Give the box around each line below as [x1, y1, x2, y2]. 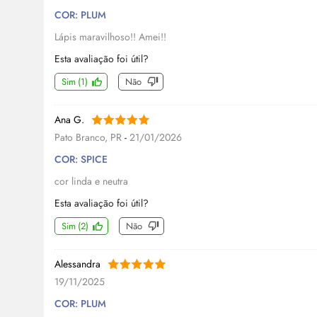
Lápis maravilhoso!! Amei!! [54, 30, 166, 45]
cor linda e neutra [54, 174, 128, 189]
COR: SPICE [54, 152, 108, 167]
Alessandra [54, 257, 100, 272]
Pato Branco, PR [54, 130, 125, 145]
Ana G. [54, 113, 84, 127]
